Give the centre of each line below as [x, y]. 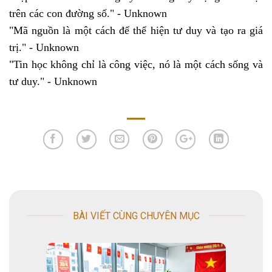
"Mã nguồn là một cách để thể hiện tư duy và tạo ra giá [136, 30]
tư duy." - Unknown [53, 81]
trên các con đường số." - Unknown [88, 13]
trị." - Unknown [44, 47]
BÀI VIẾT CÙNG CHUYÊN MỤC [136, 216]
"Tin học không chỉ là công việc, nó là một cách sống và [136, 64]
